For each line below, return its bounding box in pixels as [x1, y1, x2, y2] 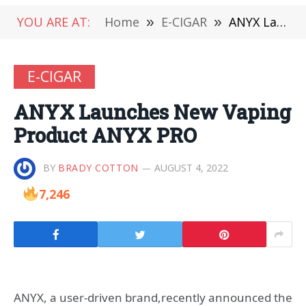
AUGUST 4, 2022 [154, 161, 228, 174]
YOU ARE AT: [17, 14, 90, 30]
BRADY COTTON [58, 161, 139, 174]
